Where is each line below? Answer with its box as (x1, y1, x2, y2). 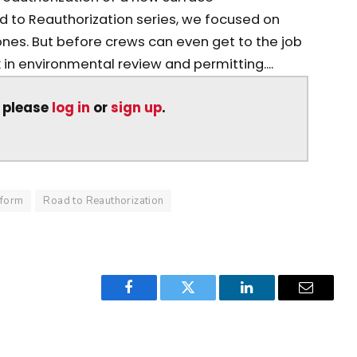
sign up (111, 99, 163, 118)
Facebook (127, 292, 184, 307)
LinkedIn (245, 292, 299, 307)
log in (52, 99, 91, 118)
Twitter (186, 292, 229, 307)
